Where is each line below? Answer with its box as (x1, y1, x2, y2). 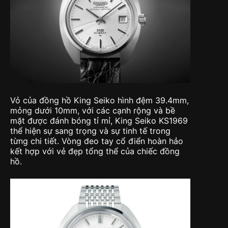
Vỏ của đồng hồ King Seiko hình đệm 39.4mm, (10, 95, 189, 106)
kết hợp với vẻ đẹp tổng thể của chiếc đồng (10, 146, 180, 157)
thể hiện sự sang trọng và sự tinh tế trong (10, 126, 170, 136)
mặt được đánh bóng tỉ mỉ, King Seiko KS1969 (10, 116, 188, 126)
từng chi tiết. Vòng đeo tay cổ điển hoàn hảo (10, 136, 183, 147)
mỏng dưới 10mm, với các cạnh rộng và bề (10, 105, 175, 116)
